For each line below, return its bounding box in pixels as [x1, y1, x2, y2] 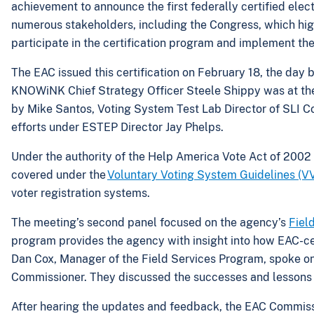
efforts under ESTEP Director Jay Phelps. [11, 121, 229, 135]
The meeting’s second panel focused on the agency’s [11, 216, 289, 230]
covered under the [11, 168, 107, 182]
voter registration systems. [11, 186, 154, 200]
